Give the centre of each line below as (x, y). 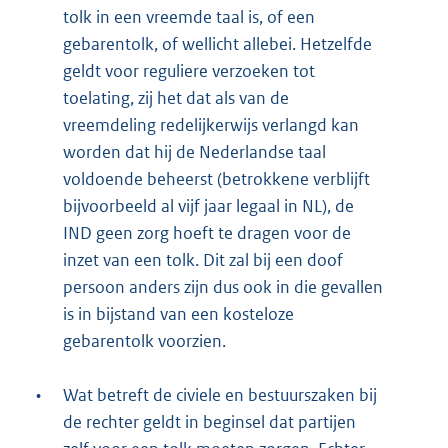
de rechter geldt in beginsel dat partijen (209, 422)
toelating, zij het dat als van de (176, 98)
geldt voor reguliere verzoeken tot (189, 71)
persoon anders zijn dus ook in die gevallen (223, 287)
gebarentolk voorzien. (144, 341)
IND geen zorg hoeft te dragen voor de (207, 233)
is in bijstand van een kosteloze (178, 314)
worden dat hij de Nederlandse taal (194, 152)
